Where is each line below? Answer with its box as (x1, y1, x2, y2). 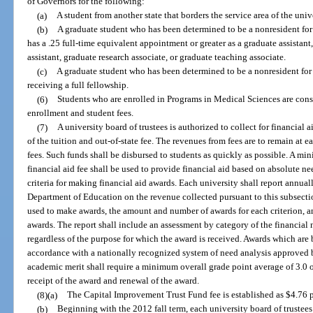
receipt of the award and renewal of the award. (27, 275, 200, 286)
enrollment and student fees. (27, 108, 134, 119)
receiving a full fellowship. (27, 80, 129, 91)
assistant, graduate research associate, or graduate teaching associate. (27, 52, 286, 63)
